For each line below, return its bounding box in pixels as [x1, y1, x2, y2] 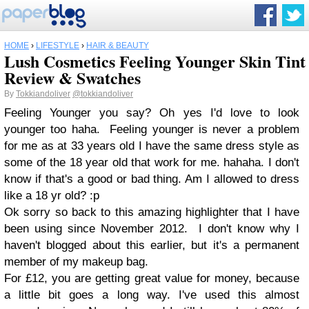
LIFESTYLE [36, 41, 79, 50]
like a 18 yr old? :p [4, 189, 99, 202]
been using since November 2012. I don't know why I [4, 222, 299, 235]
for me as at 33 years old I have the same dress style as [4, 139, 299, 152]
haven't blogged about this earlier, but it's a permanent [4, 239, 299, 252]
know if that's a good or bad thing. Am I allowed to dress [4, 172, 299, 186]
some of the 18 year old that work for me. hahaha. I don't [4, 156, 299, 169]
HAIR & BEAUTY [86, 41, 149, 50]
